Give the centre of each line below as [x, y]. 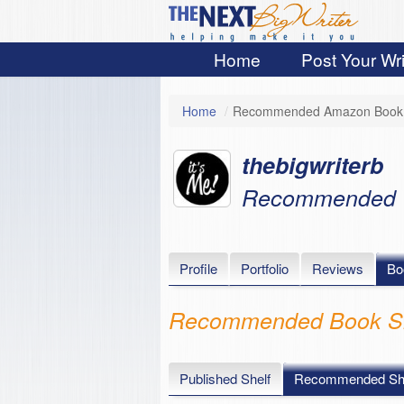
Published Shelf [225, 378]
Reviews [337, 268]
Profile [198, 268]
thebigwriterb [312, 165]
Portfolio [264, 268]
